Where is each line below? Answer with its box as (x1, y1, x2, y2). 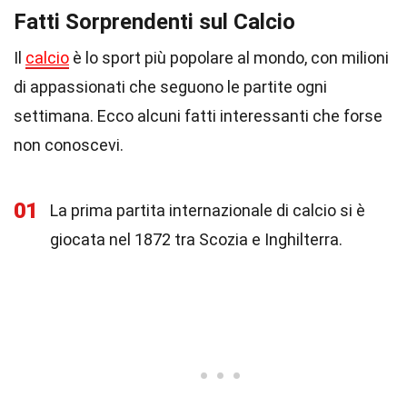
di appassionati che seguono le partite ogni (14, 77, 327, 96)
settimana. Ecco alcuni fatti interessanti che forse (14, 106, 382, 125)
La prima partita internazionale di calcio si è (50, 201, 365, 220)
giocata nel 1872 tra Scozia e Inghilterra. (50, 230, 342, 249)
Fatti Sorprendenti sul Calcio (14, 9, 295, 35)
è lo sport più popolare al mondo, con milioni (69, 48, 389, 67)
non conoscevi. (14, 135, 124, 154)
